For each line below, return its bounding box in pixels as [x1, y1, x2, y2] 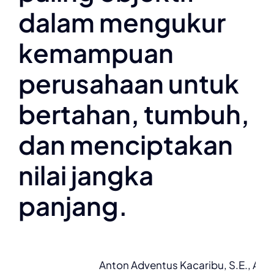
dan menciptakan [18, 128, 233, 160]
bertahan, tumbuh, [18, 97, 250, 130]
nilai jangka [18, 158, 154, 191]
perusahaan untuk [18, 67, 239, 99]
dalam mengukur [18, 6, 226, 38]
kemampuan [18, 36, 174, 68]
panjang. [18, 189, 128, 221]
